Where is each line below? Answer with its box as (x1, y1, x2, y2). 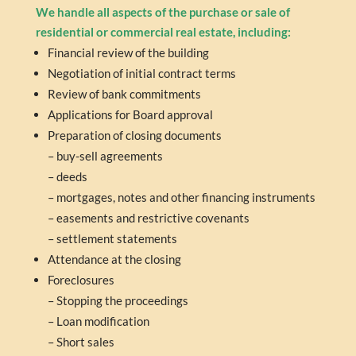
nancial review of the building (56, 45, 209, 60)
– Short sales (47, 335, 114, 350)
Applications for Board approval (47, 107, 213, 122)
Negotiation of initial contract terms (47, 66, 236, 81)
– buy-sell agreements (47, 149, 163, 164)
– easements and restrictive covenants (47, 211, 250, 226)
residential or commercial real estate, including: (35, 25, 291, 40)
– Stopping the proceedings (47, 293, 188, 308)
